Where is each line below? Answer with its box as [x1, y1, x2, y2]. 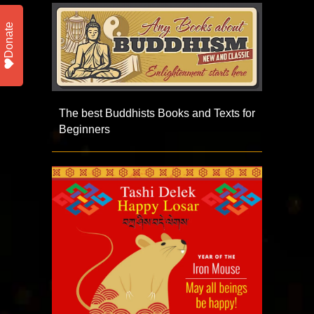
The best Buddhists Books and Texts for [59, 107, 255, 119]
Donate [3, 22, 15, 58]
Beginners [59, 123, 110, 135]
